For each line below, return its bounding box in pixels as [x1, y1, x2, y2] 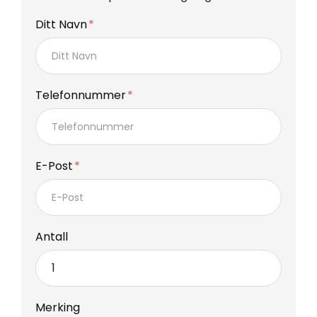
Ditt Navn [35, 16, 90, 33]
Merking [35, 299, 80, 316]
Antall [35, 228, 68, 245]
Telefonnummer [35, 86, 129, 103]
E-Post [35, 157, 76, 174]
